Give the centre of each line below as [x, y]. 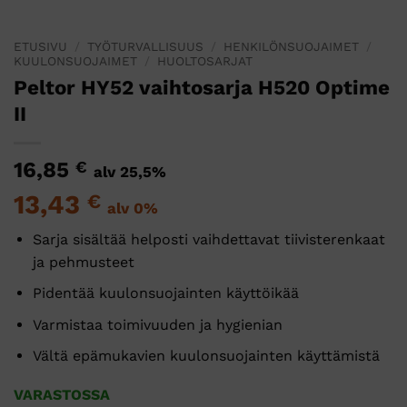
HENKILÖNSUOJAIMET [292, 46]
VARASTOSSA [62, 395]
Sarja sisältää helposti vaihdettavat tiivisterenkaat [208, 239]
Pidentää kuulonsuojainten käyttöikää [165, 293]
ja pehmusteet [83, 262]
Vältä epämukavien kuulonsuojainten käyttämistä [206, 356]
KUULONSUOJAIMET [75, 60]
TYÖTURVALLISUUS [146, 46]
